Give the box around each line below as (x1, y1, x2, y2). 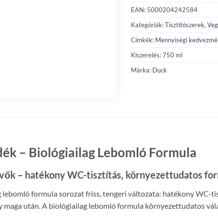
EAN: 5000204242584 (131, 5, 198, 14)
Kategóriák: (131, 20, 165, 29)
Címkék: (131, 36, 155, 44)
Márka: (131, 66, 152, 74)
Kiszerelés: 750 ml (131, 51, 182, 59)
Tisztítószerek (165, 20, 204, 29)
